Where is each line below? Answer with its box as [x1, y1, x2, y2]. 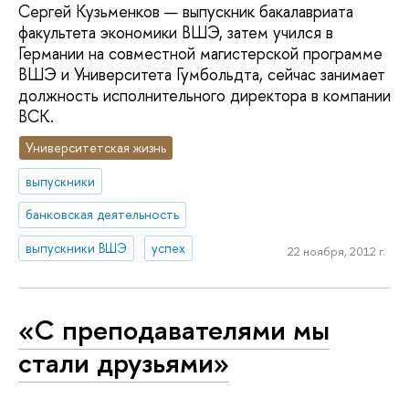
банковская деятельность [26, 205, 180, 224]
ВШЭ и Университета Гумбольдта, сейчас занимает [18, 63, 385, 87]
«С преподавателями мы [18, 309, 330, 349]
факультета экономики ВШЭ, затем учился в [18, 21, 333, 45]
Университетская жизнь [26, 138, 167, 156]
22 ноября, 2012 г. [287, 242, 385, 259]
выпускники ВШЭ [26, 239, 128, 257]
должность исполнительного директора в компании [18, 84, 391, 108]
